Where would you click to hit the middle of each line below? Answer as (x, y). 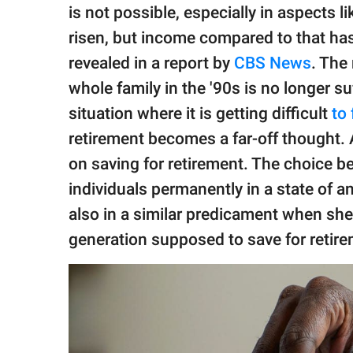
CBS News (273, 63)
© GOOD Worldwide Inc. (78, 56)
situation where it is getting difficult (200, 114)
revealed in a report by (151, 63)
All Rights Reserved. (71, 71)
